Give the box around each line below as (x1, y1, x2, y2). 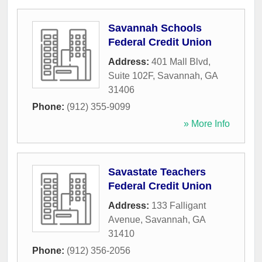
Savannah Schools (108, 22, 202, 35)
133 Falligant (151, 201, 206, 211)
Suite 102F (108, 71, 153, 81)
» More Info (184, 119, 230, 129)
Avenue (108, 215, 140, 225)
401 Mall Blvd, (151, 57, 211, 67)
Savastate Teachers (108, 166, 206, 178)
